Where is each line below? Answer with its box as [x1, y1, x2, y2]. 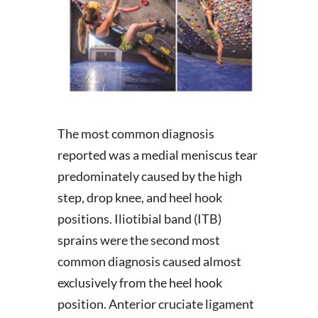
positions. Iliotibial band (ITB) [57, 211, 221, 226]
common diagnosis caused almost [57, 253, 241, 269]
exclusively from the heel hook [57, 275, 222, 290]
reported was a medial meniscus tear [57, 147, 258, 163]
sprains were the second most [57, 232, 220, 248]
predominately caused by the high [57, 168, 242, 184]
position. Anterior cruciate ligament [57, 296, 254, 312]
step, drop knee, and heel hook [57, 190, 222, 205]
